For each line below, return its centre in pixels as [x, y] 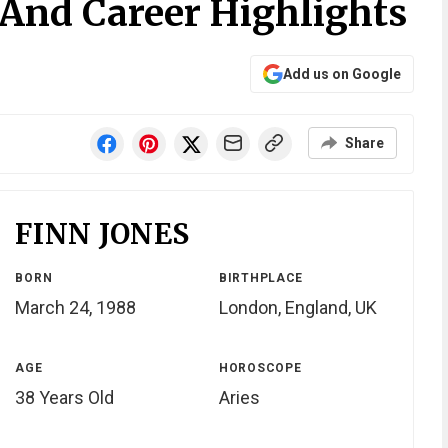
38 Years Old [65, 398]
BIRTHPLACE [261, 278]
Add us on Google [341, 74]
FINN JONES [103, 234]
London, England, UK [297, 308]
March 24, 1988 [76, 308]
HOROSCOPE [260, 368]
